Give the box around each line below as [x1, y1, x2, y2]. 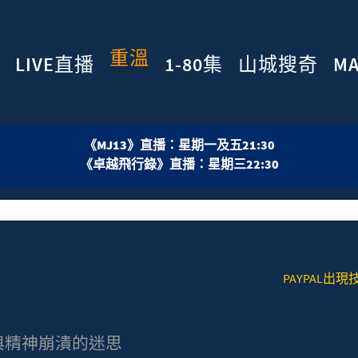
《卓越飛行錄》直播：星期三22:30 [79, 156, 279, 173]
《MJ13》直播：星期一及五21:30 [83, 137, 275, 153]
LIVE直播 [15, 51, 95, 77]
